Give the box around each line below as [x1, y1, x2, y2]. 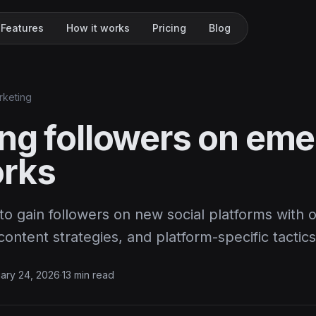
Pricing [152, 22, 186, 34]
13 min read [62, 269, 114, 281]
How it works [66, 22, 130, 34]
